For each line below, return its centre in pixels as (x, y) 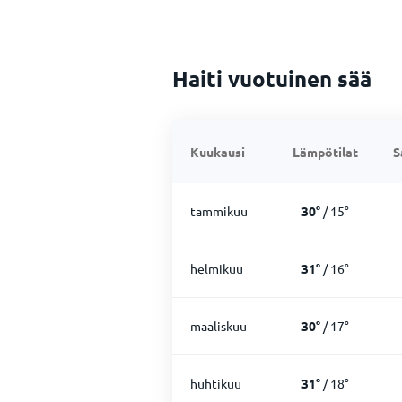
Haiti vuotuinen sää (272, 79)
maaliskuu (218, 326)
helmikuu (217, 268)
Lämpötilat (325, 152)
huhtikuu (216, 383)
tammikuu (219, 211)
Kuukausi (218, 152)
